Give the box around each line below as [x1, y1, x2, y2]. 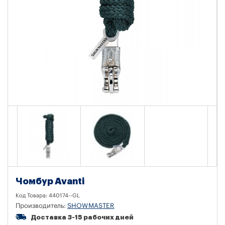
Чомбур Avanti [16, 176, 85, 186]
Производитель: [16, 202, 67, 209]
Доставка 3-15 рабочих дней [31, 213, 134, 220]
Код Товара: [16, 192, 49, 198]
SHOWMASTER [67, 202, 115, 209]
